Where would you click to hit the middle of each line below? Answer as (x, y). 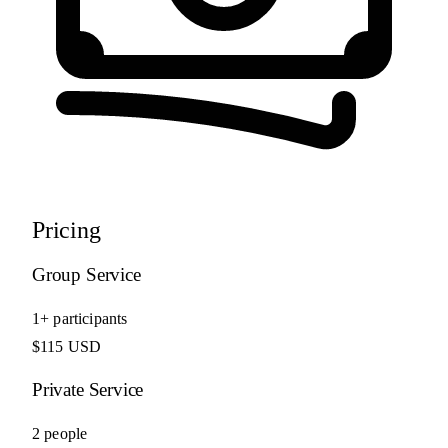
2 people (60, 434)
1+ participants (80, 318)
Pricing (66, 230)
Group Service (86, 274)
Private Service (88, 390)
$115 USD (67, 346)
